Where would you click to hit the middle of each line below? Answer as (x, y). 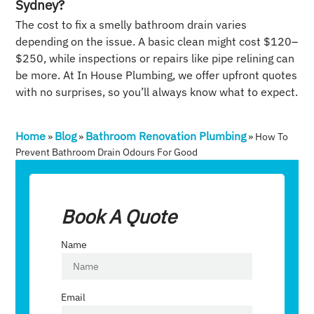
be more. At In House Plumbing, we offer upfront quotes (157, 75)
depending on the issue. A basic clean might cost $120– (157, 42)
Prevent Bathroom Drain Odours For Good (107, 152)
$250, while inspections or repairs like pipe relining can (155, 59)
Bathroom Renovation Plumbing (166, 136)
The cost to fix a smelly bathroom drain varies (131, 25)
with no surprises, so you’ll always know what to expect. (157, 92)
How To (272, 137)
